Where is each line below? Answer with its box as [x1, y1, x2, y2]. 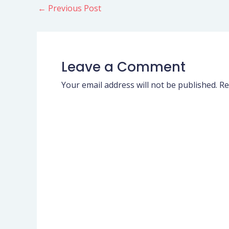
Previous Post [46, 3, 101, 14]
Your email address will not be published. [61, 79, 217, 91]
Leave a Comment [61, 58, 186, 77]
